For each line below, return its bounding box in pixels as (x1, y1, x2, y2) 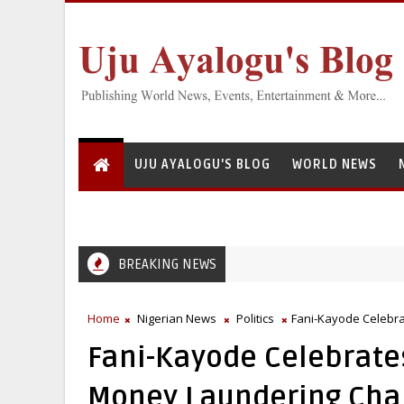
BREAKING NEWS (118, 256, 216, 272)
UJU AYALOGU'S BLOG (134, 157, 271, 172)
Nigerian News (137, 310, 216, 326)
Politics (236, 310, 274, 326)
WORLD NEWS (292, 157, 377, 172)
